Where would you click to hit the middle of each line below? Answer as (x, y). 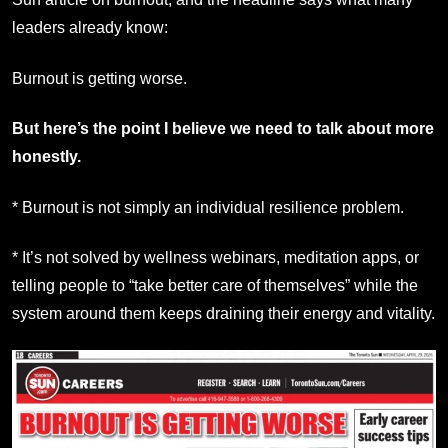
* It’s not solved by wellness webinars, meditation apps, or (215, 257)
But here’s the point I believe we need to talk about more (223, 129)
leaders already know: (90, 28)
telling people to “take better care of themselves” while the (215, 285)
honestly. (46, 157)
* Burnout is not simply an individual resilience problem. (208, 207)
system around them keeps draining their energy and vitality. (223, 313)
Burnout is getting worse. (99, 78)
